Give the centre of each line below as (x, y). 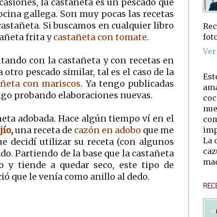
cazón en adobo (108, 130)
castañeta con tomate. (101, 37)
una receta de (43, 130)
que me (157, 130)
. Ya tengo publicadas (127, 84)
